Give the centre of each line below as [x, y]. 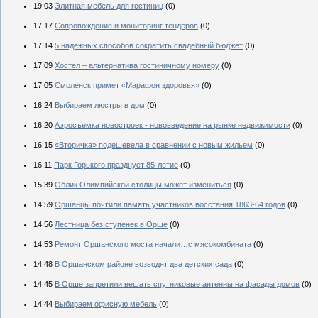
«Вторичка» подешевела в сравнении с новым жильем [154, 145]
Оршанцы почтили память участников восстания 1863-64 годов [170, 205]
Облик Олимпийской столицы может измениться [143, 185]
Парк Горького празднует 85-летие [116, 165]
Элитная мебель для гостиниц [109, 6]
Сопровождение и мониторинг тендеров [126, 26]
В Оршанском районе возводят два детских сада [143, 264]
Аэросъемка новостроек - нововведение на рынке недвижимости [172, 125]
